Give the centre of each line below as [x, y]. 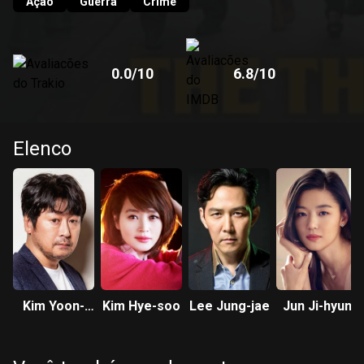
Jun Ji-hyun [317, 306]
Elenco [42, 149]
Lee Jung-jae [229, 306]
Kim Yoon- [54, 306]
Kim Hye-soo [141, 306]
